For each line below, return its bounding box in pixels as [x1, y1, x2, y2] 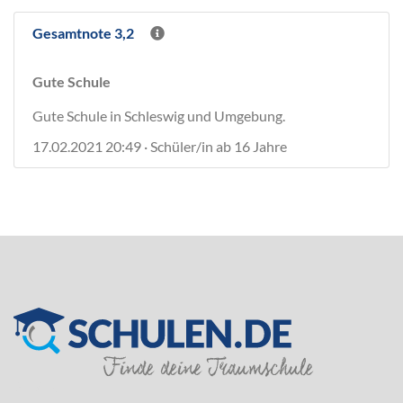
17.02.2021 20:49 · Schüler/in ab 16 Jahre [32, 138, 287, 155]
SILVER [13, 377, 58, 395]
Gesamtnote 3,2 [32, 24, 134, 41]
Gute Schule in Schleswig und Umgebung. [32, 107, 285, 124]
